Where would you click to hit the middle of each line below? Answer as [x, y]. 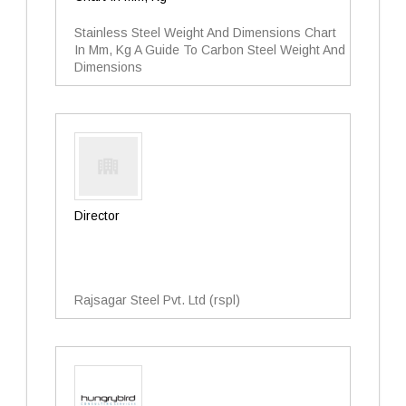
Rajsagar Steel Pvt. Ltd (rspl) [157, 300]
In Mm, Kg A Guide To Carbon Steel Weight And [210, 50]
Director [97, 216]
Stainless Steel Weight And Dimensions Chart [205, 33]
